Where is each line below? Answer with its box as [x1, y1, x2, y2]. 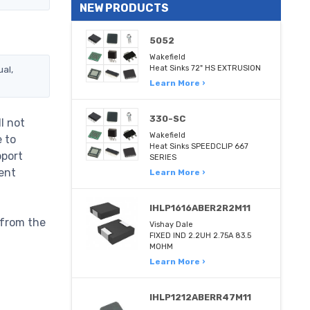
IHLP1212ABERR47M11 [149, 292, 252, 302]
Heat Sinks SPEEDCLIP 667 [149, 142, 249, 151]
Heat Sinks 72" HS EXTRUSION [149, 64, 262, 73]
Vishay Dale [149, 220, 194, 229]
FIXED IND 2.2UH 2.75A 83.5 [149, 231, 252, 240]
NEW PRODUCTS [80, 1, 169, 15]
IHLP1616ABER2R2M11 [149, 203, 251, 213]
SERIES [149, 153, 177, 162]
